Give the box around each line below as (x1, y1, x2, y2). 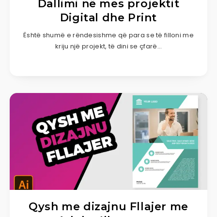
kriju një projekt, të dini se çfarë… (55, 41, 162, 51)
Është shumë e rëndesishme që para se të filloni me (23, 30, 194, 40)
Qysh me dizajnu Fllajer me (29, 200, 188, 213)
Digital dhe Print (60, 11, 157, 24)
